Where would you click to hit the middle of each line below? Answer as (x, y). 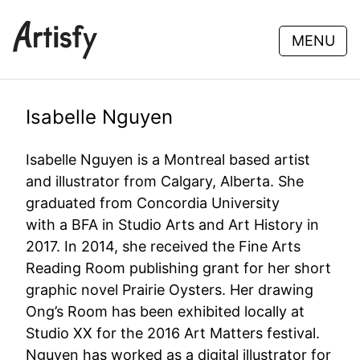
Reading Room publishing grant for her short (178, 268)
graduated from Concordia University (153, 203)
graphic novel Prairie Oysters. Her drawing (170, 290)
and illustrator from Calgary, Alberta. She (165, 181)
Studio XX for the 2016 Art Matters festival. (173, 333)
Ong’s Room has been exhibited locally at (165, 311)
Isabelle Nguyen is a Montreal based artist (168, 160)
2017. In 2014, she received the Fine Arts (163, 246)
